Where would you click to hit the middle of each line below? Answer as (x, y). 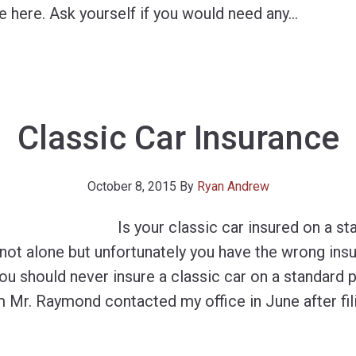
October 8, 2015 (132, 186)
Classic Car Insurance (178, 138)
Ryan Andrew (233, 186)
